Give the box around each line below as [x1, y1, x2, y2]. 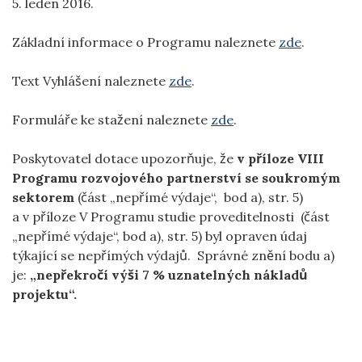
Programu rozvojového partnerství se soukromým [12, 170, 340, 186]
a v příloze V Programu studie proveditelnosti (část [12, 208, 330, 225]
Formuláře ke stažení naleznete [12, 112, 211, 128]
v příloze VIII [234, 150, 324, 166]
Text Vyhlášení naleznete [12, 73, 169, 89]
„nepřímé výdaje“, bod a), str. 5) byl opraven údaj [12, 228, 307, 244]
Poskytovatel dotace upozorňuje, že [12, 150, 234, 166]
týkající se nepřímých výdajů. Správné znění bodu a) [12, 247, 335, 263]
